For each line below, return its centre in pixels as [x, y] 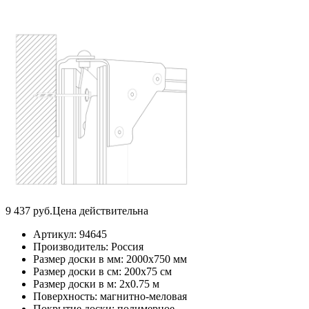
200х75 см [148, 271]
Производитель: [72, 246]
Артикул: [56, 234]
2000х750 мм [157, 259]
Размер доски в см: [79, 271]
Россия [127, 246]
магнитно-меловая [143, 296]
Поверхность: [67, 296]
